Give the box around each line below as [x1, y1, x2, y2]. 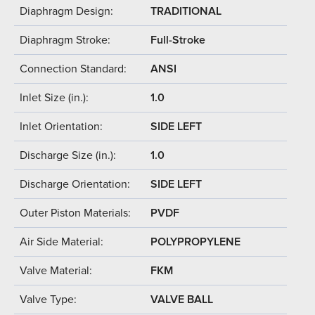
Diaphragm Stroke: [20, 32, 110, 47]
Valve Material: [20, 263, 92, 278]
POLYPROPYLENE [150, 234, 240, 249]
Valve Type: [20, 292, 77, 307]
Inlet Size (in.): [20, 90, 89, 105]
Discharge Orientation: [20, 176, 130, 191]
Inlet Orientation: [20, 119, 103, 134]
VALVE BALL [150, 292, 213, 307]
